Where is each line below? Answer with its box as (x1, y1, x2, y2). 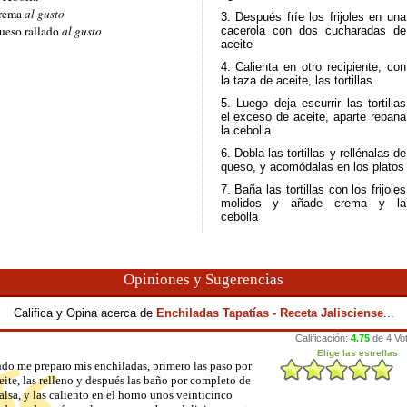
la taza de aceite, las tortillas (220, 74, 372, 87)
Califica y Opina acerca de (13, 306, 156, 320)
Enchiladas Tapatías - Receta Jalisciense (155, 306, 383, 320)
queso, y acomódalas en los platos (220, 160, 404, 174)
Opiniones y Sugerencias (124, 271, 283, 288)
